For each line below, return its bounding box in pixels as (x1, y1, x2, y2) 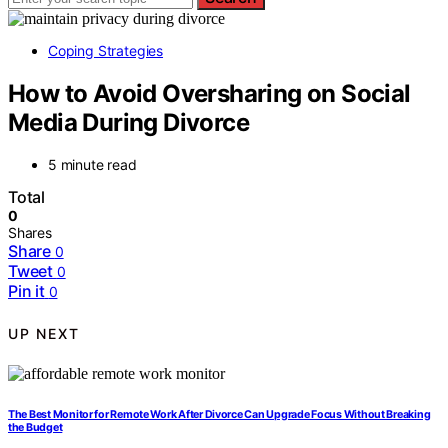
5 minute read (48, 156, 137, 174)
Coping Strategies (48, 41, 164, 59)
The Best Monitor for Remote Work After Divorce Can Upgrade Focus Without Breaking (8, 408, 431, 422)
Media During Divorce (8, 107, 249, 137)
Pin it (8, 281, 45, 302)
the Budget (8, 421, 63, 435)
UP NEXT (8, 324, 80, 342)
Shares (8, 224, 52, 242)
